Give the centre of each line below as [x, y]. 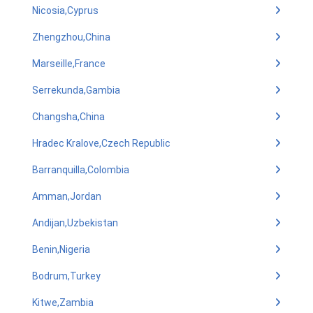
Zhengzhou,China [71, 37]
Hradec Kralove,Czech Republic [101, 143]
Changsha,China [68, 117]
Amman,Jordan [67, 196]
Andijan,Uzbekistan [75, 223]
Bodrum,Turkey [66, 276]
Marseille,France [69, 64]
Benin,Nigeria [61, 249]
